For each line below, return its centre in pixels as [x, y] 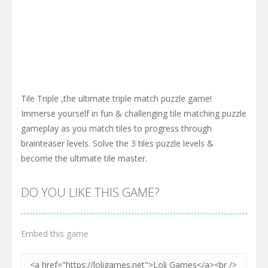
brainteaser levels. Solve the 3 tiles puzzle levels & [117, 144]
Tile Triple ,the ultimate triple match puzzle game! [116, 99]
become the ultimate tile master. [84, 159]
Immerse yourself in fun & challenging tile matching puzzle [134, 114]
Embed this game [55, 234]
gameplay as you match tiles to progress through [116, 129]
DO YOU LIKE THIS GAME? [90, 193]
